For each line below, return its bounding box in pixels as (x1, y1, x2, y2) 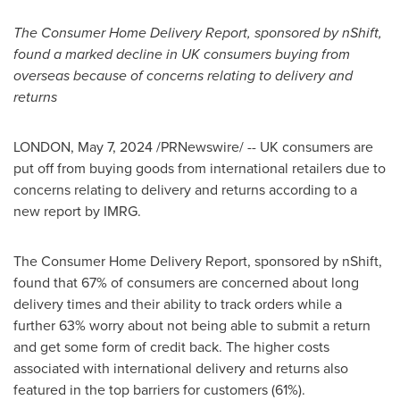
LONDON (13, 137, 71, 157)
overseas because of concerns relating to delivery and (13, 65, 353, 86)
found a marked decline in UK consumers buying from (13, 44, 350, 64)
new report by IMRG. (13, 201, 141, 221)
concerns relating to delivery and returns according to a (13, 179, 357, 200)
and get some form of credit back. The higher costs (13, 337, 329, 357)
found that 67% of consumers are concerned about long (13, 272, 359, 293)
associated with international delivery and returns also (13, 358, 348, 379)
